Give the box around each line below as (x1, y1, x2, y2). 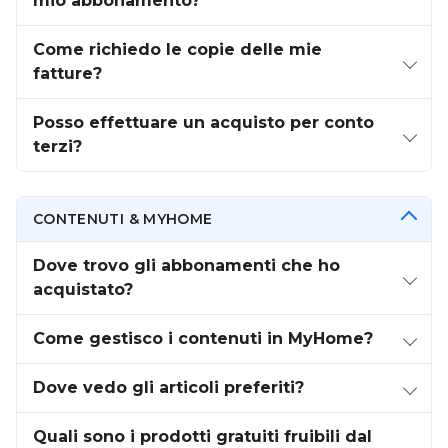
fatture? (33, 64, 102, 83)
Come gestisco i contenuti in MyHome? (33, 329, 373, 348)
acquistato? (33, 280, 133, 299)
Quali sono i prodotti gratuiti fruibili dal (33, 427, 372, 446)
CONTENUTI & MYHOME (33, 210, 213, 228)
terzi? (33, 137, 82, 156)
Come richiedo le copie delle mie (33, 40, 322, 59)
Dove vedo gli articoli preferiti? (33, 378, 304, 397)
